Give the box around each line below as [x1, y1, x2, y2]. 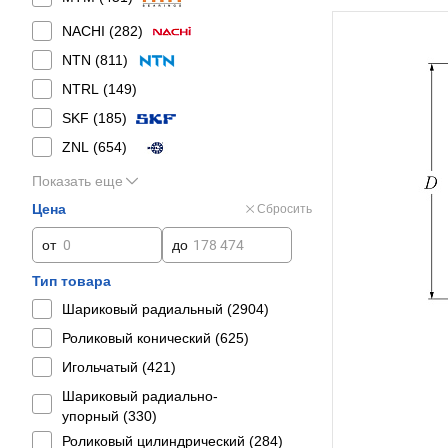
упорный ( [62, 408, 128, 424]
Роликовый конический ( [62, 330, 220, 346]
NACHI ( [62, 23, 114, 39]
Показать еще [32, 173, 123, 189]
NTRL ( [62, 81, 108, 97]
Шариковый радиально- [62, 388, 218, 404]
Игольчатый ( [62, 359, 147, 375]
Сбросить [257, 202, 312, 216]
